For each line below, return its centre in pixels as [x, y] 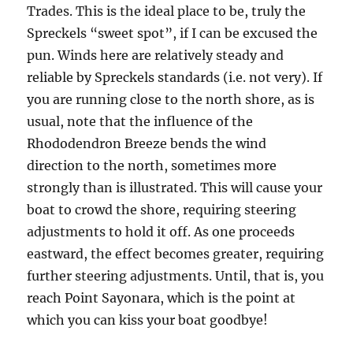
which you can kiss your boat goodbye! [148, 320]
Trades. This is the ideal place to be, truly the [167, 11]
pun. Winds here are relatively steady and [156, 55]
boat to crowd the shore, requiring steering [162, 210]
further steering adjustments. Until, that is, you [176, 276]
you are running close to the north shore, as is [171, 99]
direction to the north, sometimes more [152, 165]
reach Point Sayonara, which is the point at [162, 298]
